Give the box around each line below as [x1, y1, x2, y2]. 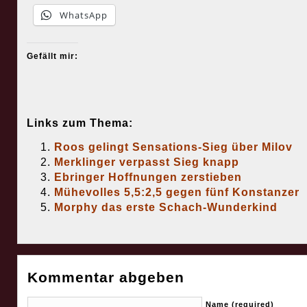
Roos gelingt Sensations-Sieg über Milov [53, 141, 293, 153]
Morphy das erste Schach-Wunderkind [53, 201, 278, 214]
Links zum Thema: [26, 117, 133, 130]
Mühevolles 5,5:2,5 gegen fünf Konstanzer [53, 186, 299, 199]
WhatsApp [59, 9, 108, 22]
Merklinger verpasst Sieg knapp [53, 156, 239, 169]
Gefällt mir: [26, 51, 78, 62]
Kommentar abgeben [27, 269, 185, 286]
